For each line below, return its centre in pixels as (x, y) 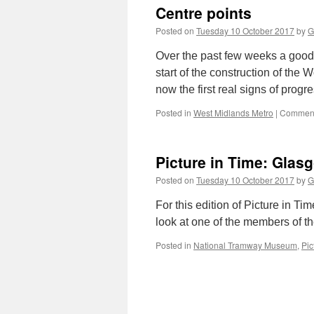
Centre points (204, 13)
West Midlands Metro (233, 112)
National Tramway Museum (245, 245)
